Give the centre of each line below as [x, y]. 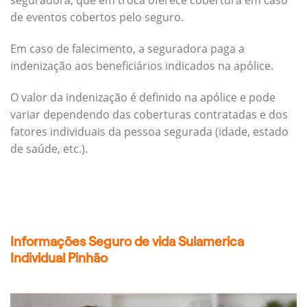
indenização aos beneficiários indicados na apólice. [142, 66]
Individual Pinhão [59, 258]
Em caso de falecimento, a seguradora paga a [127, 49]
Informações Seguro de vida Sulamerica [127, 241]
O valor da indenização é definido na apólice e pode [143, 97]
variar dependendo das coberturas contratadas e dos [149, 114]
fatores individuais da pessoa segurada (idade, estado [149, 131]
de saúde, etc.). [49, 148]
